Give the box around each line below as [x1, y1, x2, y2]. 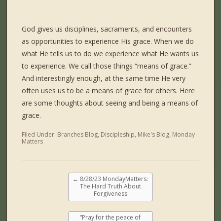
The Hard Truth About [79, 182, 141, 191]
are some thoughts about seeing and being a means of [22, 98, 198, 108]
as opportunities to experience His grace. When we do [22, 37, 194, 46]
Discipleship [101, 130, 135, 139]
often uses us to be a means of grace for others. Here [22, 86, 195, 96]
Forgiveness [93, 189, 127, 198]
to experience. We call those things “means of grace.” [22, 61, 192, 71]
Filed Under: [22, 130, 58, 139]
